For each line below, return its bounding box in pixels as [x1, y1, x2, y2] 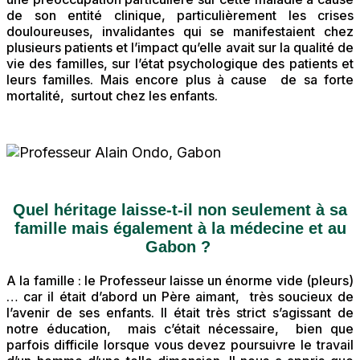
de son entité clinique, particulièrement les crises [6, 7, 354, 24]
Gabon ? [145, 238, 215, 256]
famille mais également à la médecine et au [14, 219, 346, 238]
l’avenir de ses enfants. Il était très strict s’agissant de [6, 305, 354, 321]
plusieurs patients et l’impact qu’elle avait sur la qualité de [6, 39, 354, 56]
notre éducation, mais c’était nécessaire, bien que [6, 321, 354, 337]
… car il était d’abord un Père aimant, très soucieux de [6, 288, 354, 305]
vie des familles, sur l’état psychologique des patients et [6, 55, 354, 72]
